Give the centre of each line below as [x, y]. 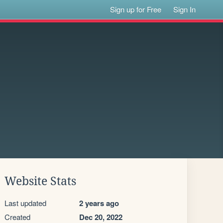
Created [17, 217]
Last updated [25, 203]
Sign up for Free [136, 9]
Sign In [185, 9]
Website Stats [40, 181]
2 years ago [99, 203]
